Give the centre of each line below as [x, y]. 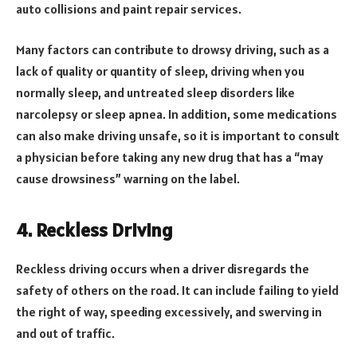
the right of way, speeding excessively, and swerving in [169, 311]
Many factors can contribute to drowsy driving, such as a [173, 50]
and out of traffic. [65, 333]
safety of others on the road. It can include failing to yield [177, 290]
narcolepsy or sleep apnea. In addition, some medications [177, 114]
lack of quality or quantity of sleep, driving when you [160, 71]
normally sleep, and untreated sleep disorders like [155, 93]
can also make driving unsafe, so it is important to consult [178, 136]
